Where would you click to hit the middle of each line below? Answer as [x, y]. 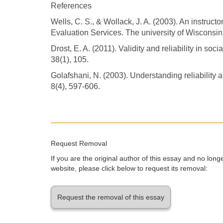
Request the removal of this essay [111, 197]
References [71, 6]
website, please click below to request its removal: [129, 168]
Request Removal [79, 144]
